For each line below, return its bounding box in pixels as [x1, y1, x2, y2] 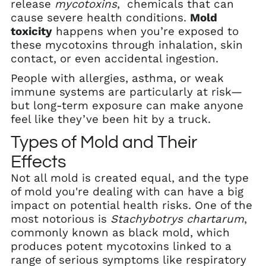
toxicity [11, 24, 52, 38]
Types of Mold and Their [11, 132, 197, 151]
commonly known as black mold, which [11, 226, 230, 239]
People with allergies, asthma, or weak [11, 71, 224, 85]
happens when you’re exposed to [52, 24, 239, 38]
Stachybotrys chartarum [110, 212, 244, 226]
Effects [11, 152, 66, 171]
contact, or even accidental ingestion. [11, 52, 218, 65]
